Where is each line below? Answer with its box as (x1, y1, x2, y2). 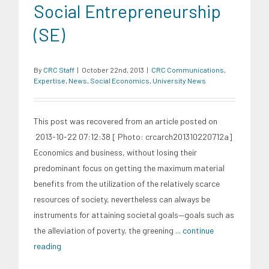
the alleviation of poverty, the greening (34, 225, 175, 235)
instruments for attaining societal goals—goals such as (34, 209, 234, 220)
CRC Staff (43, 65, 74, 74)
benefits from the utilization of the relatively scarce (34, 178, 220, 189)
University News (153, 76, 206, 85)
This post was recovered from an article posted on (34, 115, 219, 126)
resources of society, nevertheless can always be (34, 193, 210, 204)
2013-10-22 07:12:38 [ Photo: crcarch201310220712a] (34, 131, 232, 142)
